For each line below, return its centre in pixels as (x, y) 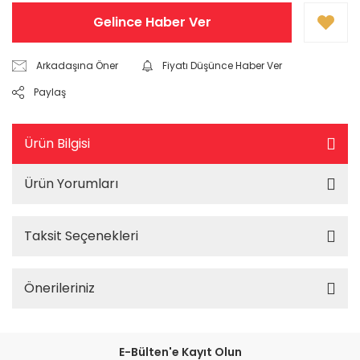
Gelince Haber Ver (152, 22)
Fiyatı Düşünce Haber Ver (223, 65)
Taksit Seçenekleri (81, 236)
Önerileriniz (59, 288)
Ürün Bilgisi (57, 143)
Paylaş (49, 92)
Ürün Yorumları (71, 184)
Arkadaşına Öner (78, 65)
